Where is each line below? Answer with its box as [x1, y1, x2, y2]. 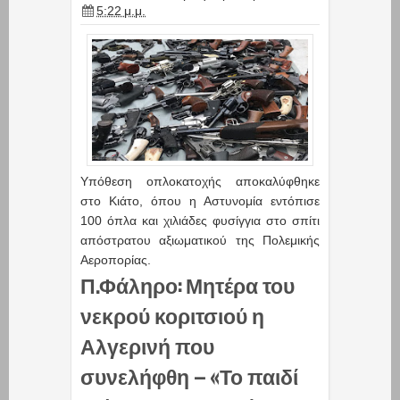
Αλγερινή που [80, 329, 214, 361]
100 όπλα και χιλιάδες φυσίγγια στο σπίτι [80, 212, 320, 228]
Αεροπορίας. [80, 252, 151, 267]
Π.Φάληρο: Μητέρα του [80, 269, 295, 300]
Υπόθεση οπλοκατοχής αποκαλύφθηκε [80, 173, 320, 188]
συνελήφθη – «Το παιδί [80, 360, 298, 391]
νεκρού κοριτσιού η [80, 299, 264, 330]
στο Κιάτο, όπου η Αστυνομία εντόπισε [80, 193, 320, 208]
